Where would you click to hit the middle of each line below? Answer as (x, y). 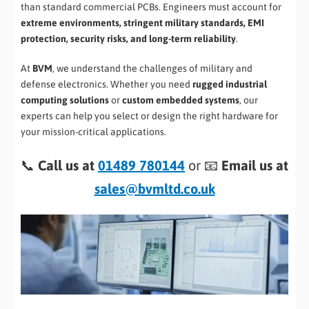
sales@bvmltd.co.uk (154, 188)
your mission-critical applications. (93, 131)
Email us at (255, 165)
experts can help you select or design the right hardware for (149, 116)
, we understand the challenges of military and (152, 68)
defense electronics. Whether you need (107, 84)
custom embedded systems (181, 100)
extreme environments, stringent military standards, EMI (142, 22)
